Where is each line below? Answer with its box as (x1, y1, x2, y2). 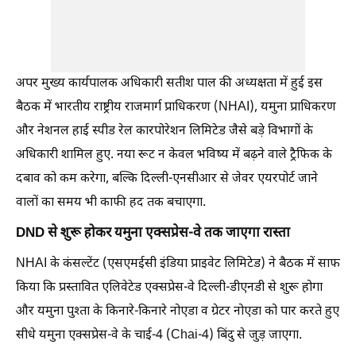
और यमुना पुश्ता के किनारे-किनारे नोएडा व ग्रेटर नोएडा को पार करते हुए (16, 304, 339, 320)
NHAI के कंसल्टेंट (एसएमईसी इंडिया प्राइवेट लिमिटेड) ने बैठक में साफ (16, 256, 340, 273)
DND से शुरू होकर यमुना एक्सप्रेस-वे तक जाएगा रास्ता (16, 225, 290, 242)
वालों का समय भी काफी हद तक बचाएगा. (16, 195, 206, 211)
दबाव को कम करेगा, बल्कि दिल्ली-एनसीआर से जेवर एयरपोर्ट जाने (16, 171, 318, 188)
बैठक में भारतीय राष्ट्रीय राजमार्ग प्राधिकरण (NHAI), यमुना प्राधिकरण (16, 99, 336, 116)
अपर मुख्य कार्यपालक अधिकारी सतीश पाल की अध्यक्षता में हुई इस (16, 75, 323, 92)
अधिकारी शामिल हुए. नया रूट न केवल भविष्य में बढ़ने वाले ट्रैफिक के (16, 147, 332, 164)
